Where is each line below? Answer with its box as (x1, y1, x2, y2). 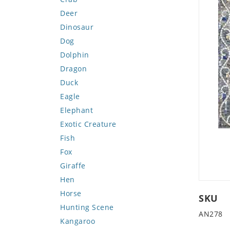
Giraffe (60, 161, 86, 170)
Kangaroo (60, 216, 95, 226)
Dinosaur (60, 22, 93, 32)
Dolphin (60, 50, 89, 60)
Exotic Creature (60, 119, 117, 129)
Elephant (60, 105, 93, 115)
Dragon (60, 64, 87, 73)
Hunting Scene (60, 202, 114, 212)
